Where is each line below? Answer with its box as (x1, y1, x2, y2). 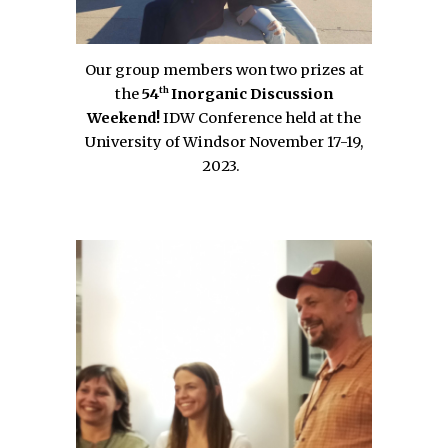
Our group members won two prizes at (84, 60, 364, 79)
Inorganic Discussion (171, 84, 333, 103)
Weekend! (87, 108, 160, 127)
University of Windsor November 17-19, (85, 132, 363, 151)
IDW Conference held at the (160, 108, 361, 127)
